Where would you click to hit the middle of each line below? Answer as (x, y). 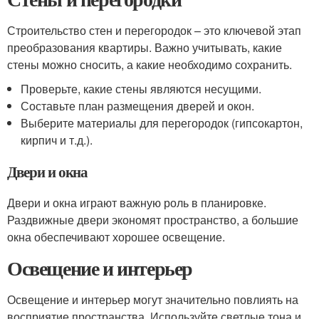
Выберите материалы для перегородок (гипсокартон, (162, 123)
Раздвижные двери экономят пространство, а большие (153, 220)
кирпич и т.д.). (57, 140)
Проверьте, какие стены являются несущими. (141, 89)
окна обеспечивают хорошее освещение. (116, 237)
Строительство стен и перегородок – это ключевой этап (154, 30)
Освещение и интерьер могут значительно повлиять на (153, 299)
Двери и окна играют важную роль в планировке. (137, 203)
